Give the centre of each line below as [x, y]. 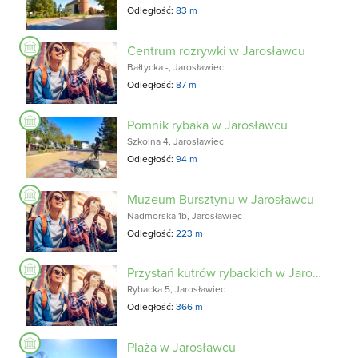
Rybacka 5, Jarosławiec [177, 289]
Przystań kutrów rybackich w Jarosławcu [317, 273]
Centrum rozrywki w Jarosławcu [217, 51]
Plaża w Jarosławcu [182, 347]
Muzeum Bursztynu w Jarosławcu [221, 199]
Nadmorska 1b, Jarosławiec [185, 215]
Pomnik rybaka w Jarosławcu [208, 124]
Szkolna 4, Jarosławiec [176, 141]
